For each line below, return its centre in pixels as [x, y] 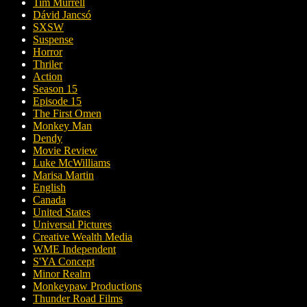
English [49, 187]
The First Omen [67, 113]
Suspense [53, 39]
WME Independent [74, 249]
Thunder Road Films [78, 298]
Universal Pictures [72, 224]
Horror [48, 51]
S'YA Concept [64, 261]
